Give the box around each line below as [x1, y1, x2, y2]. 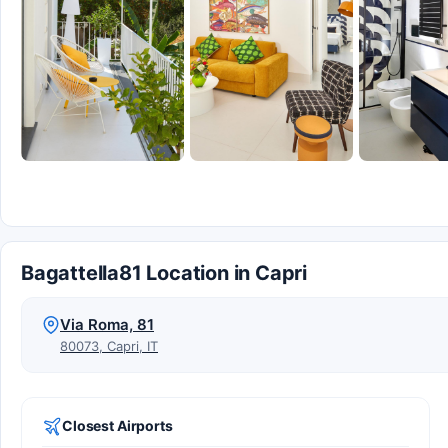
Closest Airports [62, 417, 173, 434]
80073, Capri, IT [60, 337, 158, 354]
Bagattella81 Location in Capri [21, 260, 307, 285]
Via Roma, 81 [60, 314, 154, 334]
